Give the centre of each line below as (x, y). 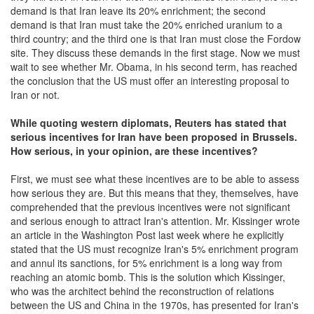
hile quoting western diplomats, (97, 122)
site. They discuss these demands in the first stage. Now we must (155, 52)
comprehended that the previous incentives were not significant (150, 206)
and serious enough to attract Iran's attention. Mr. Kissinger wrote (155, 220)
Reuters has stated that (231, 122)
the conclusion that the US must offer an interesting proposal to (150, 80)
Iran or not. (36, 94)
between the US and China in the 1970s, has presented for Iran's (155, 305)
